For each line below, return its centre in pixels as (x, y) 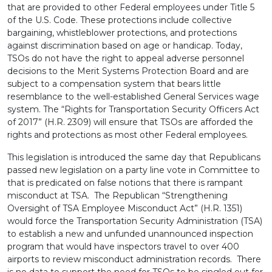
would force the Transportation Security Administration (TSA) (135, 221)
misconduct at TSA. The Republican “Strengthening (117, 195)
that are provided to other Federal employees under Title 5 (131, 7)
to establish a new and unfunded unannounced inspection (130, 234)
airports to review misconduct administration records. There (134, 259)
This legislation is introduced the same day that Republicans (134, 157)
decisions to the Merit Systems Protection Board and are (128, 71)
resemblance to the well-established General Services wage (133, 97)
